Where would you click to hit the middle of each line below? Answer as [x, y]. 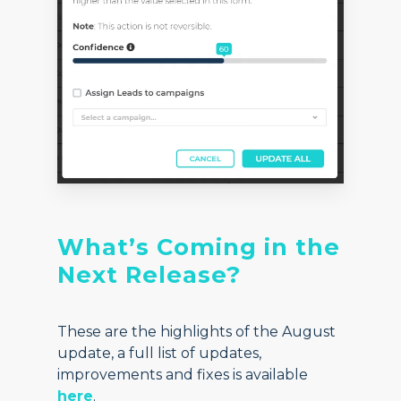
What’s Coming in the [199, 247]
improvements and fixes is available [183, 375]
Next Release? [149, 275]
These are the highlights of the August [197, 332]
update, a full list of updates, [160, 354]
